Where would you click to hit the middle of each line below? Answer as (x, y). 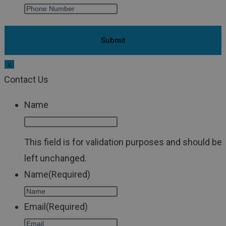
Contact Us (26, 80)
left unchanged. (55, 158)
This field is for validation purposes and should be (123, 142)
